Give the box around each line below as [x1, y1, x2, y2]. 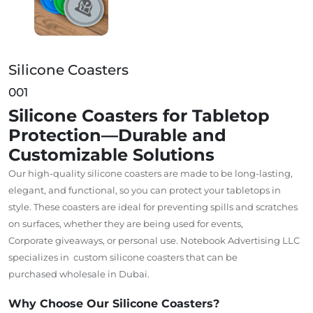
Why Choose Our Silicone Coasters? [8, 296, 219, 310]
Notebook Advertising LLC [180, 234, 300, 246]
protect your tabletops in [167, 184, 281, 196]
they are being [104, 217, 170, 229]
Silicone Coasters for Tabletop [8, 105, 270, 126]
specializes [8, 251, 60, 263]
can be [205, 251, 238, 263]
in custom [60, 251, 108, 263]
